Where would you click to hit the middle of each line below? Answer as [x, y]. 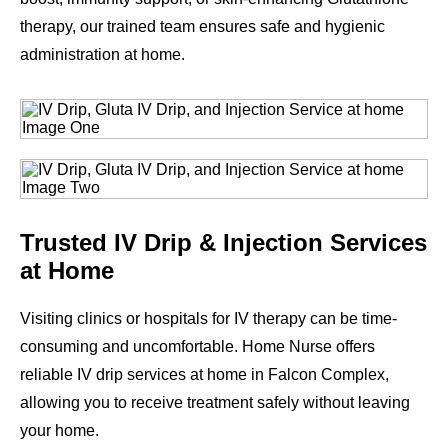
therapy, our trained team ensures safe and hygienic [202, 26]
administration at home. [102, 54]
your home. [59, 430]
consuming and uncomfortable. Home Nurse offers [197, 346]
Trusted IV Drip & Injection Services [223, 242]
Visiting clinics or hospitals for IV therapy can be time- [208, 318]
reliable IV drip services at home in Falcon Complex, [204, 374]
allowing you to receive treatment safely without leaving [215, 402]
